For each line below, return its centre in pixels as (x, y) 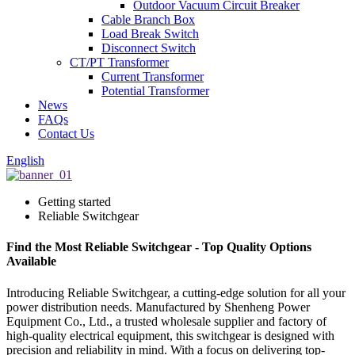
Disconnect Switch (149, 48)
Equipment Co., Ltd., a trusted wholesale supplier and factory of (166, 321)
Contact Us (66, 134)
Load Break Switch (150, 34)
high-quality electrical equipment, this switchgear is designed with (170, 335)
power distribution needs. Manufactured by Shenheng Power (158, 307)
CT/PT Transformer (119, 62)
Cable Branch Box (148, 19)
